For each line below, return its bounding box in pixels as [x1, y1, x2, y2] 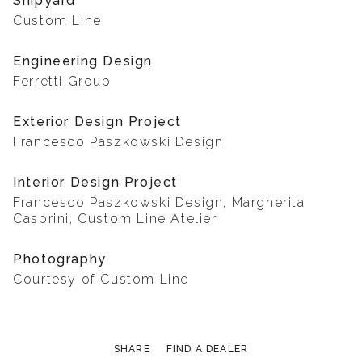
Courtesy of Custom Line [13, 271, 189, 287]
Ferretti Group [13, 74, 112, 89]
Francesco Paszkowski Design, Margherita [13, 195, 305, 210]
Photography [13, 251, 107, 267]
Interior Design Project [13, 175, 178, 190]
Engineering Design [13, 53, 153, 69]
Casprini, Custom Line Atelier [13, 211, 217, 226]
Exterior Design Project [13, 114, 182, 129]
